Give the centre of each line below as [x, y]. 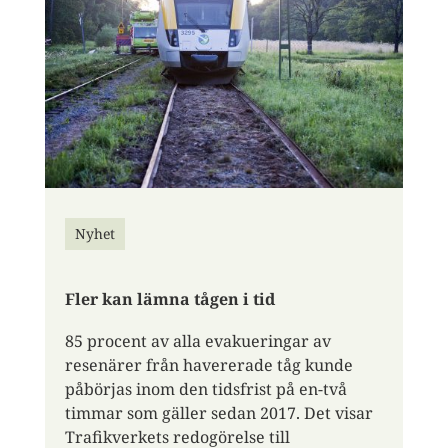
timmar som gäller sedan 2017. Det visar [218, 412]
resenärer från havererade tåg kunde [208, 364]
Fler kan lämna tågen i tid [169, 298]
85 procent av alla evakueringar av [197, 340]
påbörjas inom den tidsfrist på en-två [205, 388]
